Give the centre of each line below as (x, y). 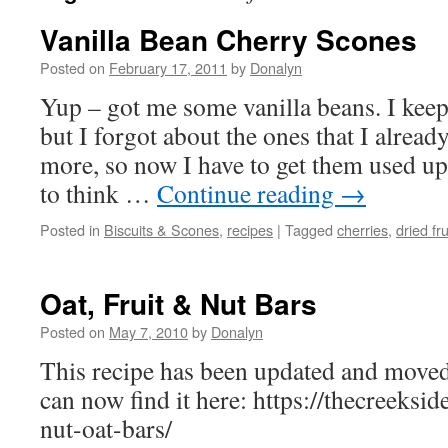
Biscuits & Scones (161, 229)
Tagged (309, 229)
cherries (362, 229)
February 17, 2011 (168, 67)
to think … (98, 193)
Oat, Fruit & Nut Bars (178, 303)
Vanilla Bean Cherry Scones (228, 39)
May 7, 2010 (148, 331)
